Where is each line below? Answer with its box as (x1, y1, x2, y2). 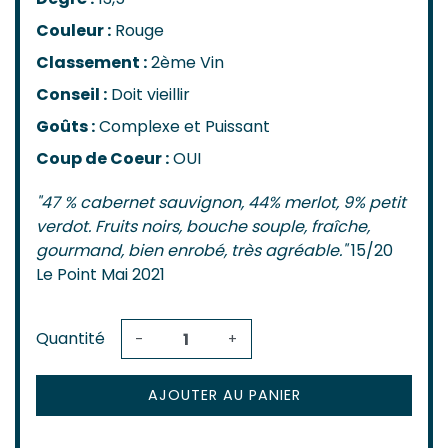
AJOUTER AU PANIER (147, 385, 301, 406)
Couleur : (36, 19, 111, 43)
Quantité (36, 327, 105, 351)
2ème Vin (151, 51, 224, 75)
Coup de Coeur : (36, 147, 169, 171)
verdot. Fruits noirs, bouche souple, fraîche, (36, 215, 370, 239)
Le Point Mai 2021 (36, 263, 165, 287)
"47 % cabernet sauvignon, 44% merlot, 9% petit (36, 191, 406, 215)
